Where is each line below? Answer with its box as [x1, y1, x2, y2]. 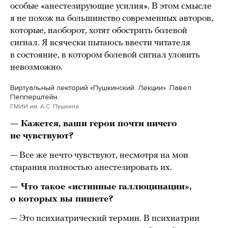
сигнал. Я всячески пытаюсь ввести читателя [10, 38, 190, 48]
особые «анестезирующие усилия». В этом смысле [10, 2, 212, 12]
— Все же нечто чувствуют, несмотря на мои [10, 151, 188, 161]
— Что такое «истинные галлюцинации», [10, 182, 191, 192]
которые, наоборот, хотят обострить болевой [10, 26, 187, 36]
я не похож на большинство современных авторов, [10, 14, 213, 24]
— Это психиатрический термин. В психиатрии [10, 214, 199, 224]
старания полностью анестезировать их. [10, 163, 172, 173]
